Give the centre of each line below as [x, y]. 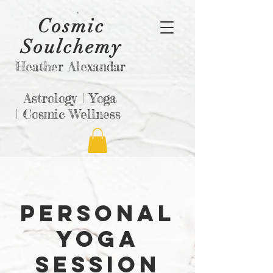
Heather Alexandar [70, 66]
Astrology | [57, 98]
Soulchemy [71, 47]
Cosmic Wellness [74, 114]
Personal [97, 213]
